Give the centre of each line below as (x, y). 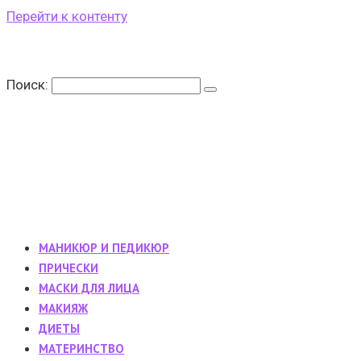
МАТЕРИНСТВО (81, 349)
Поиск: (29, 85)
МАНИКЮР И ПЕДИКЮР (104, 248)
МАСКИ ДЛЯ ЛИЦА (89, 288)
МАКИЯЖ (63, 308)
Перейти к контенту (67, 16)
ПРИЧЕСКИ (68, 268)
